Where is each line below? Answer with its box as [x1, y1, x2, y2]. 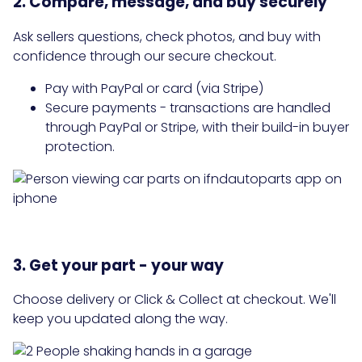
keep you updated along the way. [13, 309, 228, 329]
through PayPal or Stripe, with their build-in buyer [45, 118, 349, 137]
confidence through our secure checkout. [13, 47, 276, 66]
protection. [45, 137, 115, 157]
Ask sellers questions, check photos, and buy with [13, 27, 321, 47]
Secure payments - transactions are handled [45, 99, 330, 118]
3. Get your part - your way [13, 254, 224, 276]
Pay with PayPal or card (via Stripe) [45, 79, 263, 99]
